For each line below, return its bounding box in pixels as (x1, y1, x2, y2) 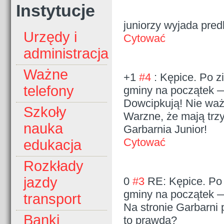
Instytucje (16, 1, 95, 20)
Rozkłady (23, 158, 83, 174)
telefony (23, 83, 74, 99)
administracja (23, 45, 108, 62)
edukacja (23, 137, 81, 153)
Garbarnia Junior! (123, 122, 207, 135)
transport (23, 191, 81, 207)
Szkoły (23, 104, 66, 120)
